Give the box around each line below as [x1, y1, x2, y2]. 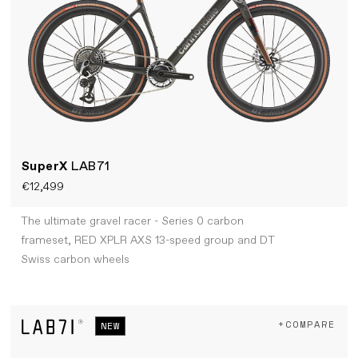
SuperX [21, 157, 72, 175]
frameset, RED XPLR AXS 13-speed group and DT [20, 233, 275, 249]
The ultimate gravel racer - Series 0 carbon [20, 214, 244, 229]
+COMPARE [278, 317, 336, 332]
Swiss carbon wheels [20, 253, 129, 268]
